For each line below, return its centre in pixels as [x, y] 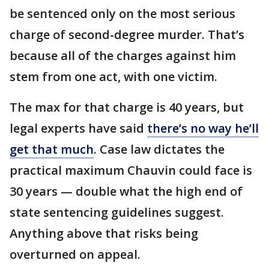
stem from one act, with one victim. [113, 77]
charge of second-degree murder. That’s [127, 35]
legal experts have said [78, 128]
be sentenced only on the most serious [122, 14]
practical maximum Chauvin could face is [131, 171]
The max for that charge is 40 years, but [127, 107]
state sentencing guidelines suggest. [117, 213]
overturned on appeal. [75, 255]
